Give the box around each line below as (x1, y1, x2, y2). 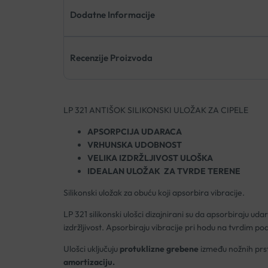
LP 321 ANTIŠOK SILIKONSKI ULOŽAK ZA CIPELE (63, 104, 248, 115)
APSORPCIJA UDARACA (87, 126, 182, 137)
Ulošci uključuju (63, 243, 120, 254)
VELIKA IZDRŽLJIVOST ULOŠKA (87, 152, 213, 163)
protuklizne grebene (119, 243, 199, 254)
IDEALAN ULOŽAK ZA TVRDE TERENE (87, 165, 240, 176)
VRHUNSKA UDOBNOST (87, 139, 182, 150)
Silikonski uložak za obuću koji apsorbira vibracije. (63, 187, 245, 198)
